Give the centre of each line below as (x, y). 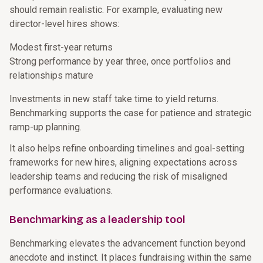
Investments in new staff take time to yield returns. (114, 99)
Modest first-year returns (61, 47)
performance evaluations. (61, 190)
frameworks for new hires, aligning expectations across (123, 162)
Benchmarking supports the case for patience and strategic (130, 113)
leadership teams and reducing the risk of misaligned (118, 176)
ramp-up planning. (45, 127)
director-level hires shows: (64, 24)
